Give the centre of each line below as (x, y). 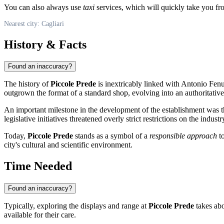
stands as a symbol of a (111, 136)
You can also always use (43, 7)
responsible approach (183, 136)
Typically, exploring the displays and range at (76, 206)
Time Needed (38, 166)
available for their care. (40, 215)
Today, (16, 136)
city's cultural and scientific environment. (68, 145)
